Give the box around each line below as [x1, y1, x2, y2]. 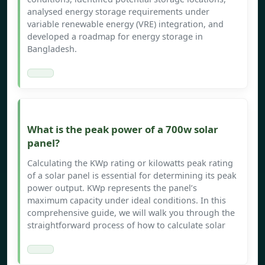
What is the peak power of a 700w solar [27, 122, 218, 137]
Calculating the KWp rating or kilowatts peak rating [27, 157, 233, 169]
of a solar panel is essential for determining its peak [27, 170, 237, 182]
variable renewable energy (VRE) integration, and [27, 18, 224, 30]
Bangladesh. [27, 43, 77, 55]
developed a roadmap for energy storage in [27, 31, 203, 43]
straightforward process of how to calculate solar [27, 219, 225, 231]
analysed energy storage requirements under [27, 6, 209, 18]
